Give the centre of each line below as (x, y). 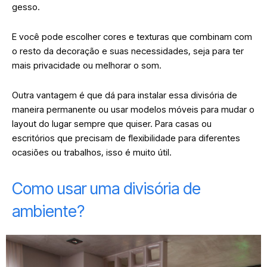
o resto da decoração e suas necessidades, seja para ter (128, 51)
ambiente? (48, 212)
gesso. (27, 7)
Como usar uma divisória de (106, 189)
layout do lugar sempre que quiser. (83, 124)
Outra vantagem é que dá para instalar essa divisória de (125, 95)
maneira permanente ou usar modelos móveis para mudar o (133, 110)
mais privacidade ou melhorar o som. (87, 66)
